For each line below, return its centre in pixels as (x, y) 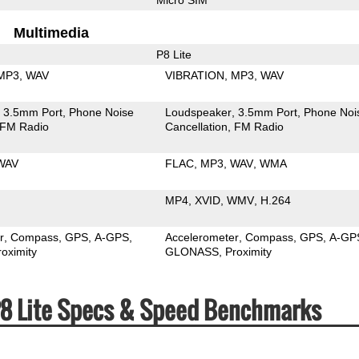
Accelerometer (202, 237)
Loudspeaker (199, 112)
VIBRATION (195, 75)
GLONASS (192, 251)
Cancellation (197, 126)
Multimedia (52, 32)
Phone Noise (102, 112)
